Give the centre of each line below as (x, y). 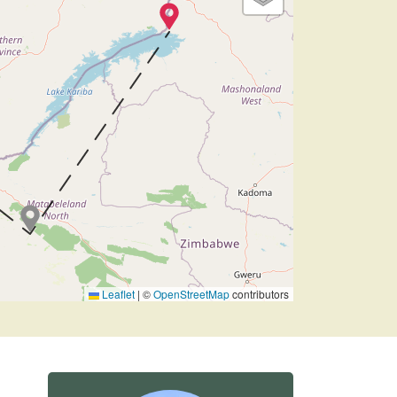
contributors (259, 294)
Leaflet (117, 294)
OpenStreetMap (191, 294)
